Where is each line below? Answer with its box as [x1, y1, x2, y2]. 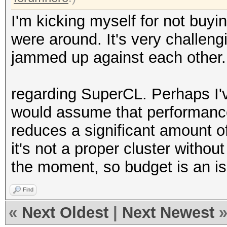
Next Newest [122, 204, 214, 221]
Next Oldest [22, 204, 108, 221]
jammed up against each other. [11, 49, 226, 66]
